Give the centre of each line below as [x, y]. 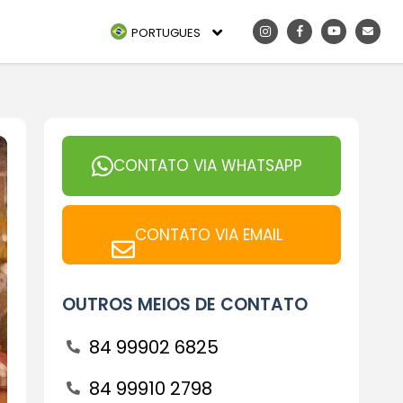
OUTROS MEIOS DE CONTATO [184, 304]
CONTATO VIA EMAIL [208, 234]
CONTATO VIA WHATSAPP [207, 166]
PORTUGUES [166, 32]
